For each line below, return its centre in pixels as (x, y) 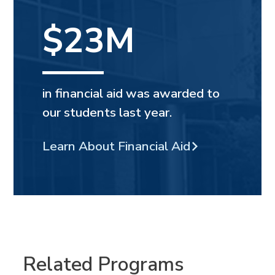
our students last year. (107, 113)
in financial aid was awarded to (131, 94)
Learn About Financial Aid (117, 146)
